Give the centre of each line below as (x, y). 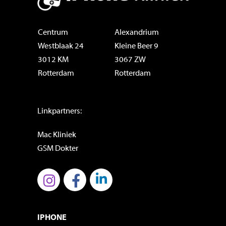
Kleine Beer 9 (136, 46)
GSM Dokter (58, 149)
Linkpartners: (60, 111)
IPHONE (52, 218)
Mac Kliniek (57, 135)
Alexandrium (137, 33)
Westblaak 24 (61, 46)
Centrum (53, 33)
